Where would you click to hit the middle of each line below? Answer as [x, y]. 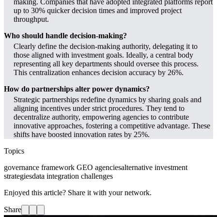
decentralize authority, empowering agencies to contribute [101, 117]
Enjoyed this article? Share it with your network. [78, 193]
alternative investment [154, 168]
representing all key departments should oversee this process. [106, 64]
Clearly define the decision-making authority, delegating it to [106, 46]
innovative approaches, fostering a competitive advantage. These [112, 126]
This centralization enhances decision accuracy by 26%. [99, 73]
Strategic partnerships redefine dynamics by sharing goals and [108, 100]
